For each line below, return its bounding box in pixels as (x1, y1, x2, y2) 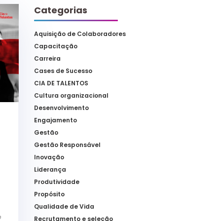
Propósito (34, 190, 65, 199)
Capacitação (34, 42, 77, 51)
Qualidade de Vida (34, 202, 94, 211)
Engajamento (34, 116, 77, 125)
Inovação (34, 153, 64, 162)
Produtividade (34, 178, 79, 186)
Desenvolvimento (34, 104, 89, 112)
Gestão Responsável (34, 141, 101, 149)
